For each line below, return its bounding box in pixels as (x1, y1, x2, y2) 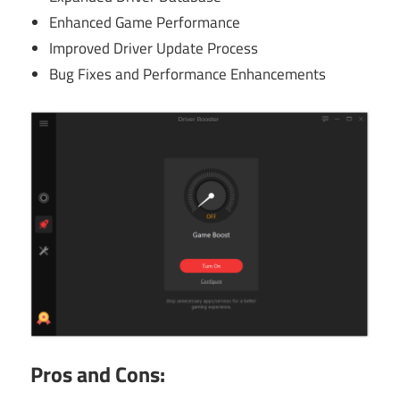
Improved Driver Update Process (49, 37, 259, 61)
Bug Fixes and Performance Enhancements (49, 62, 327, 87)
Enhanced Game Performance (49, 11, 241, 35)
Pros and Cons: (30, 358, 165, 391)
